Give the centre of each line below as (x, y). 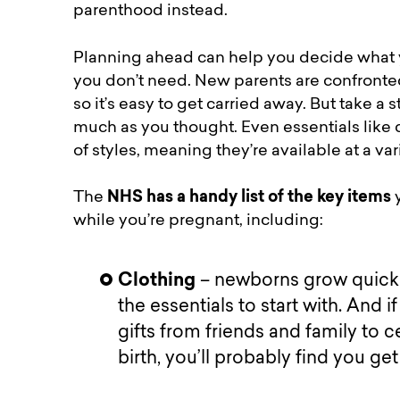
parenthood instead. (154, 12)
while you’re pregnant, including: (200, 221)
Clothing (159, 281)
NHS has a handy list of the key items (250, 197)
